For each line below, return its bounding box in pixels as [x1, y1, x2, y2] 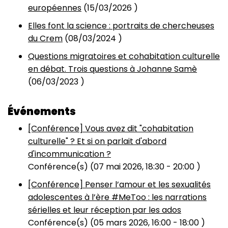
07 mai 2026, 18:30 [94, 161, 164, 173]
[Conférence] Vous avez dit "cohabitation [28, 123, 193, 134]
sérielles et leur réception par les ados [28, 204, 181, 216]
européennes [28, 2, 81, 14]
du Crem [28, 33, 63, 44]
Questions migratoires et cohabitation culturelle [28, 50, 220, 62]
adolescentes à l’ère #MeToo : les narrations [28, 191, 207, 203]
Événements [8, 104, 76, 119]
